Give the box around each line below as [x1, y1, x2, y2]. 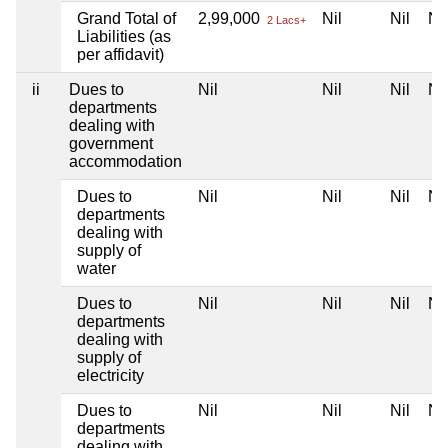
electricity [77, 367, 144, 385]
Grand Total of [77, 10, 176, 28]
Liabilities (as [77, 28, 171, 46]
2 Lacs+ [264, 14, 306, 27]
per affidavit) [77, 46, 164, 64]
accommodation [69, 153, 182, 171]
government [69, 135, 153, 153]
